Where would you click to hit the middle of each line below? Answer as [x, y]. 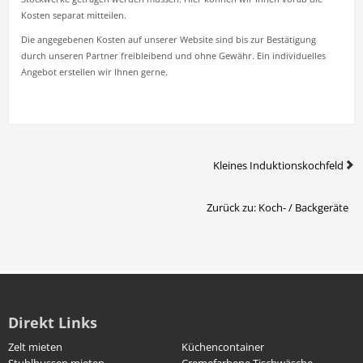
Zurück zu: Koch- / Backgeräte [278, 207]
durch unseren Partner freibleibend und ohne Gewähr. [139, 56]
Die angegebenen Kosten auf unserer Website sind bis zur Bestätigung [169, 40]
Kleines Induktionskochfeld [278, 165]
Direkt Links [53, 322]
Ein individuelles [291, 56]
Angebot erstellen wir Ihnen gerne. [94, 72]
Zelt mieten [35, 347]
